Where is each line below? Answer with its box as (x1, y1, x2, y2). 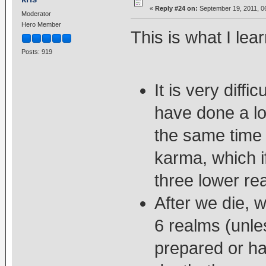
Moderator (21, 10, 51, 18)
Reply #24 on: (154, 5, 198, 12)
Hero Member (21, 21, 61, 28)
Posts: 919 (21, 47, 52, 55)
